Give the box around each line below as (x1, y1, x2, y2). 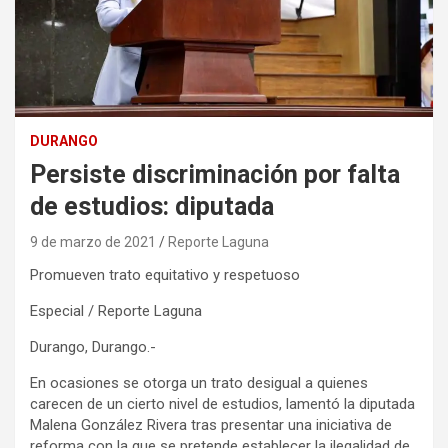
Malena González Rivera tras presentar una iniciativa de (30, 415, 392, 434)
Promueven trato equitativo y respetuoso (30, 265, 300, 284)
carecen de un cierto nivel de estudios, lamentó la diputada (30, 394, 415, 413)
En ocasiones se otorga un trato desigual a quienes (30, 373, 368, 392)
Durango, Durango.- (30, 337, 156, 356)
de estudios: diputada (30, 191, 274, 221)
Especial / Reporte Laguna (30, 301, 202, 320)
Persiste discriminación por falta (30, 159, 400, 189)
